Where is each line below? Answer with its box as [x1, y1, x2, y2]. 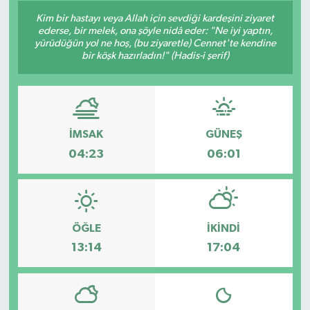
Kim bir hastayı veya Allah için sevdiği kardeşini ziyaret [36, 12, 274, 24]
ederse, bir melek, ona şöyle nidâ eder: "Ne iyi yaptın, [37, 25, 273, 36]
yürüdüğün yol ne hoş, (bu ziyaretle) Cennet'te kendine [34, 37, 276, 48]
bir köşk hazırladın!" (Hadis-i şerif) [81, 50, 229, 61]
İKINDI [207, 222, 241, 234]
